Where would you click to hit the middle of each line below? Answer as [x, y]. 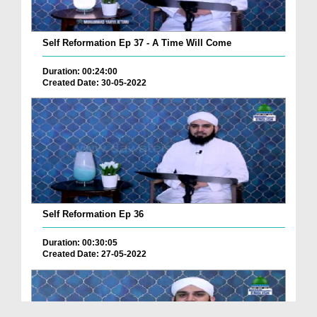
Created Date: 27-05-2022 [94, 254]
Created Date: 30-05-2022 [94, 82]
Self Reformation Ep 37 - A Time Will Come [137, 42]
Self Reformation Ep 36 [93, 214]
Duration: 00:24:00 [80, 71]
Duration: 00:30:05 [80, 243]
